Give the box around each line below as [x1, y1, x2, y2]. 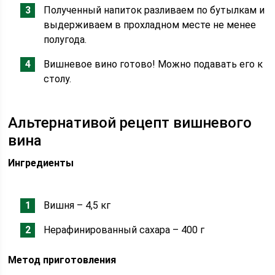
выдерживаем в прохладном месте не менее [44, 19, 257, 31]
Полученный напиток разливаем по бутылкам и [44, 4, 265, 16]
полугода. [44, 34, 87, 45]
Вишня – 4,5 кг [44, 199, 111, 211]
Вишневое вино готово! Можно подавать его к [44, 58, 263, 70]
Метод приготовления [8, 254, 117, 266]
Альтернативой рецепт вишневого [8, 114, 252, 131]
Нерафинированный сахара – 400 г [44, 224, 205, 236]
